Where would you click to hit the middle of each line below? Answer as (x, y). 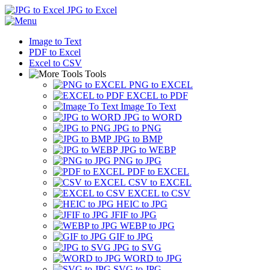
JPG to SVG (137, 247)
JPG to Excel (92, 10)
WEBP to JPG (147, 226)
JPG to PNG (137, 128)
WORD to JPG (153, 258)
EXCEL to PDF (157, 96)
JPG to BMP (138, 139)
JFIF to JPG (134, 215)
